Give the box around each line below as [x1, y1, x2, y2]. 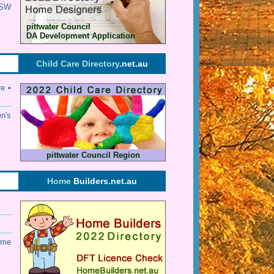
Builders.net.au [73, 176, 137, 186]
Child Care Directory [35, 59, 119, 68]
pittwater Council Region [46, 150, 140, 160]
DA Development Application [26, 31, 135, 40]
